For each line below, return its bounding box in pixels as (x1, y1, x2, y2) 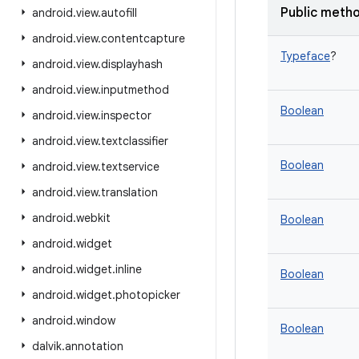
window (76, 313, 115, 328)
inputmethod (101, 83, 169, 97)
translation (101, 185, 158, 200)
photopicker (115, 288, 180, 302)
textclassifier (101, 134, 168, 148)
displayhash (101, 57, 163, 71)
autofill (101, 6, 137, 20)
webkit (76, 211, 111, 225)
